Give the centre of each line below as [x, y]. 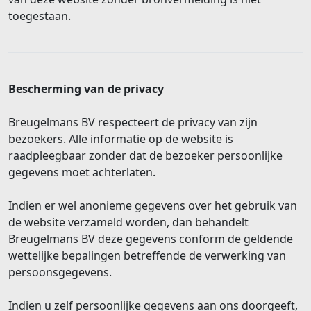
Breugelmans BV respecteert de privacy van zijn [133, 122]
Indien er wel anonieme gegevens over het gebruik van [153, 205]
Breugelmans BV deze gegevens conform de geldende [151, 238]
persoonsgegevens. [60, 272]
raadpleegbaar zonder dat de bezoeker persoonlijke [145, 155]
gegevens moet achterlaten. [83, 172]
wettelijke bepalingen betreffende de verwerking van [147, 255]
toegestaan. [41, 16]
